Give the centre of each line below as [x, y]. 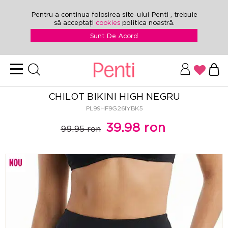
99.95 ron [81, 129]
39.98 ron [135, 127]
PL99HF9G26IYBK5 [114, 108]
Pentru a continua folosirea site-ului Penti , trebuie [114, 14]
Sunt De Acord [114, 36]
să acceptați [75, 22]
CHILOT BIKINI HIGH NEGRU [114, 96]
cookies [109, 22]
